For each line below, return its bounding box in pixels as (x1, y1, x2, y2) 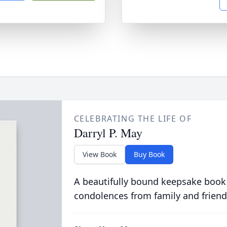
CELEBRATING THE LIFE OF (73, 113, 192, 124)
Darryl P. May (73, 125, 142, 141)
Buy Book (133, 149, 165, 159)
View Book (82, 149, 117, 159)
